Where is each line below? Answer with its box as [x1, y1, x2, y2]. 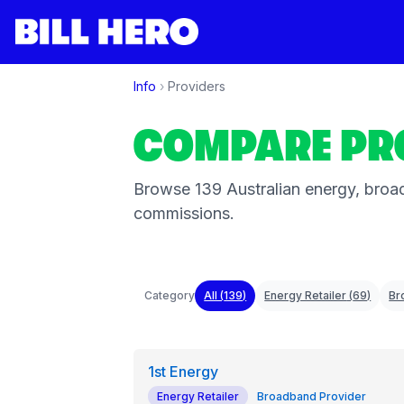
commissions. [133, 204, 234, 223]
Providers [167, 78, 225, 94]
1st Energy [147, 363, 218, 381]
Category [144, 288, 196, 302]
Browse [133, 179, 195, 198]
